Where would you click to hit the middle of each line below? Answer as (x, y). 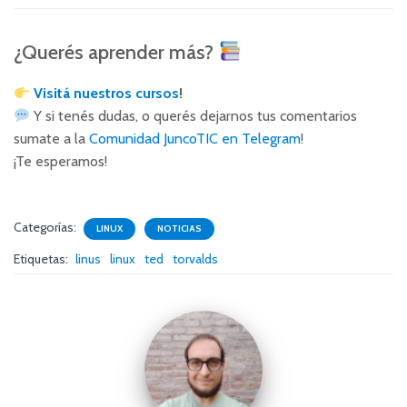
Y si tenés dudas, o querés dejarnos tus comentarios (194, 116)
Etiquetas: (42, 259)
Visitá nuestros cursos (107, 94)
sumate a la (51, 139)
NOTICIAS (179, 229)
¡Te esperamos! (60, 162)
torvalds (195, 259)
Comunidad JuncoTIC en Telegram (195, 139)
